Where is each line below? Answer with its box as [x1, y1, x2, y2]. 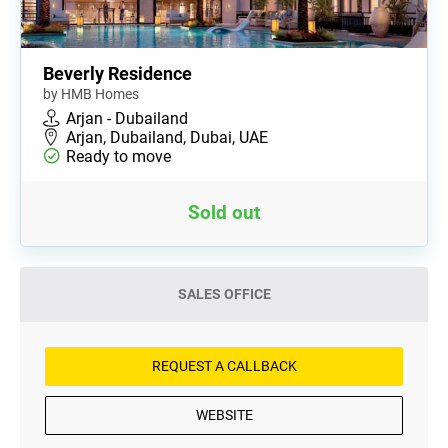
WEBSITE [195, 406, 253, 423]
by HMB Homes [43, 85, 139, 102]
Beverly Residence [43, 62, 192, 84]
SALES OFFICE [177, 285, 271, 302]
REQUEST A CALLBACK [151, 357, 297, 374]
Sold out [188, 201, 260, 224]
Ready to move [66, 146, 171, 166]
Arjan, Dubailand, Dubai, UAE [66, 127, 268, 147]
